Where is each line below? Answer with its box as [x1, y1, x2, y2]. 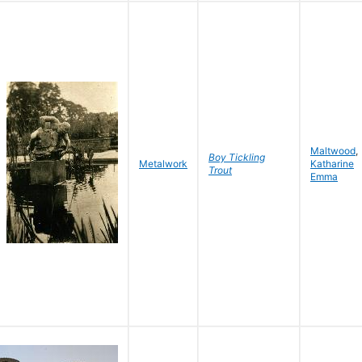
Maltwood [310, 145, 356, 157]
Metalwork [139, 158, 187, 170]
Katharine [310, 158, 354, 170]
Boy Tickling [208, 151, 265, 163]
